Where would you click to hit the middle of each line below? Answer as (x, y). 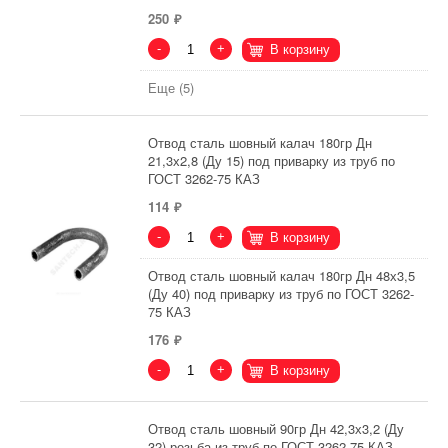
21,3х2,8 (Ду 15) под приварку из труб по (271, 160)
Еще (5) (171, 87)
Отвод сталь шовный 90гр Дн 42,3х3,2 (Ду (276, 428)
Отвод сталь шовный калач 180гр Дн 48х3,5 (281, 275)
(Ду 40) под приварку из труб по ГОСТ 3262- (281, 293)
